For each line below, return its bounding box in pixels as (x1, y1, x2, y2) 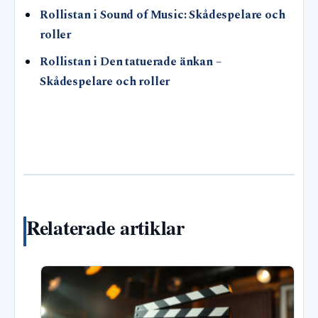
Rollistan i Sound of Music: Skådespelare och (40, 6, 285, 25)
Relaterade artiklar (26, 212, 185, 242)
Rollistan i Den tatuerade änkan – (40, 53, 221, 71)
